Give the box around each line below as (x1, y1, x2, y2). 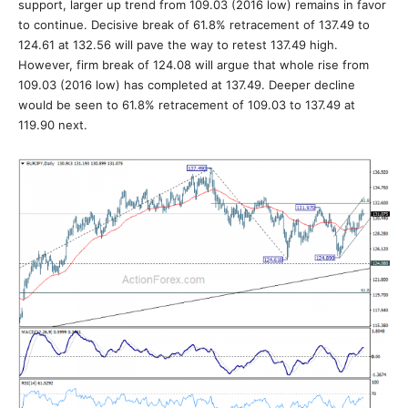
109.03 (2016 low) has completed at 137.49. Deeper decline (18, 77, 355, 92)
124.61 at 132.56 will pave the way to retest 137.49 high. (18, 37, 338, 52)
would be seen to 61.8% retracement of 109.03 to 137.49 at (18, 97, 355, 112)
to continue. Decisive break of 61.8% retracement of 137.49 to (18, 17, 370, 32)
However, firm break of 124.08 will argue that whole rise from (18, 57, 369, 72)
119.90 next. (18, 117, 87, 132)
